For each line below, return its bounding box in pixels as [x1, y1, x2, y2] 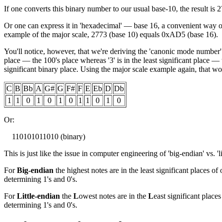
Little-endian [17, 192, 60, 201]
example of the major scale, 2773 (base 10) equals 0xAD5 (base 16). [4, 30, 218, 39]
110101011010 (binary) [4, 132, 85, 141]
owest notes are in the [79, 192, 148, 201]
